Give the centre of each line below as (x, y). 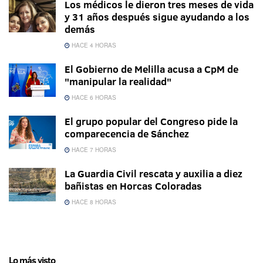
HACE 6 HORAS (93, 98)
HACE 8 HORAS (93, 202)
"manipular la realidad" (118, 82)
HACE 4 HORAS (93, 45)
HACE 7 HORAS (93, 150)
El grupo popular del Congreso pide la (151, 122)
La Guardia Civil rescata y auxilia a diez (154, 174)
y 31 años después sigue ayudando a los (157, 17)
